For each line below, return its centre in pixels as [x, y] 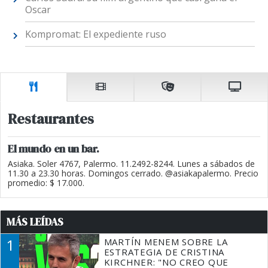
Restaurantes [51, 118]
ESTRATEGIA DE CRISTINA [164, 252]
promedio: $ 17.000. [46, 182]
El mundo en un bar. [54, 148]
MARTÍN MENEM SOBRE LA [166, 241]
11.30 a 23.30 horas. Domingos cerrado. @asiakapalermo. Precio [133, 173]
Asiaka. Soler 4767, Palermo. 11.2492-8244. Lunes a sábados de [131, 163]
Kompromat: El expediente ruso [95, 34]
